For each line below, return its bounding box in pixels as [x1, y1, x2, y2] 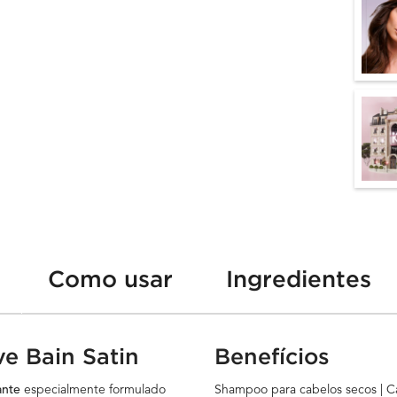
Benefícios [214, 343, 330, 370]
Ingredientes [226, 265, 371, 294]
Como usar [48, 265, 173, 294]
